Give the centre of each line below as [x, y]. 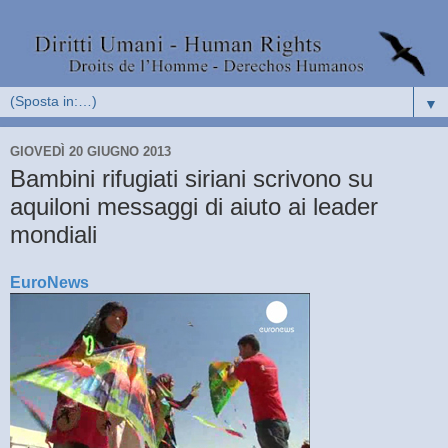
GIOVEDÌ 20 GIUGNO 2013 [90, 151]
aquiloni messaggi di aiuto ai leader [194, 207]
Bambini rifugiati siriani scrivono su [191, 179]
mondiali [53, 235]
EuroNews [49, 282]
